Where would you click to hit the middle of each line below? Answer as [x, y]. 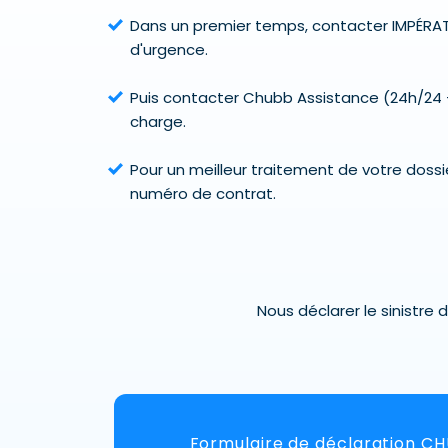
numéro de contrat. [203, 193]
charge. [158, 121]
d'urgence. [169, 49]
